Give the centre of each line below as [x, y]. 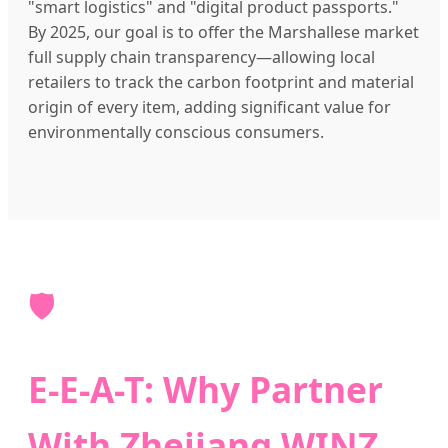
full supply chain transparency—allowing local [201, 57]
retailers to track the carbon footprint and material [221, 82]
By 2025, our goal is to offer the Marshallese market [223, 32]
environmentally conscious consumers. [176, 132]
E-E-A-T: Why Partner [205, 388]
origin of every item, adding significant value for [209, 107]
